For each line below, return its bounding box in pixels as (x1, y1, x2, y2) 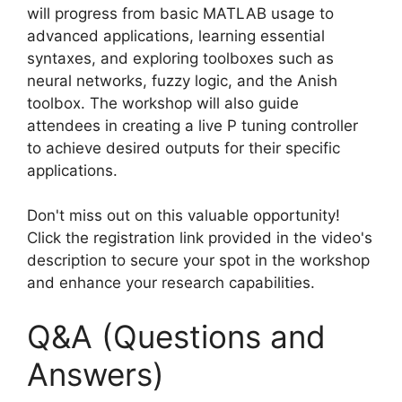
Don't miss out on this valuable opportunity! (27, 206, 340, 224)
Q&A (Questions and (27, 317, 326, 355)
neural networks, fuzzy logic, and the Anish (27, 71, 337, 90)
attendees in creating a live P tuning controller (27, 116, 358, 135)
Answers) (27, 354, 164, 393)
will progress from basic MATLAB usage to (27, 4, 334, 22)
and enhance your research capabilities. (27, 274, 315, 292)
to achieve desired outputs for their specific (27, 138, 340, 157)
